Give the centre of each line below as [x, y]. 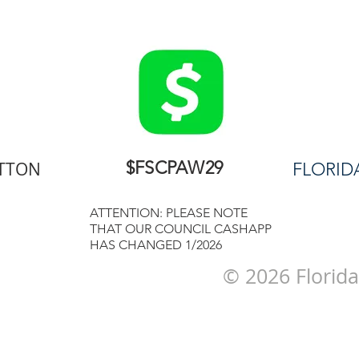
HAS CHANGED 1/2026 [156, 245]
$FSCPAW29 [174, 168]
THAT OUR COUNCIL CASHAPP [181, 229]
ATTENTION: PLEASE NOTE [169, 213]
